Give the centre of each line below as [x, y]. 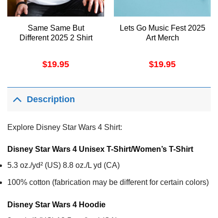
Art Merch [162, 38]
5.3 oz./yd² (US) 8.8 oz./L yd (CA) [64, 165]
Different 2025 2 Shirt [56, 38]
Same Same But [56, 28]
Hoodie [92, 204]
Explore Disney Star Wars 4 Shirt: [65, 127]
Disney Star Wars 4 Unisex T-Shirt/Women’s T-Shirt [100, 149]
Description [51, 100]
